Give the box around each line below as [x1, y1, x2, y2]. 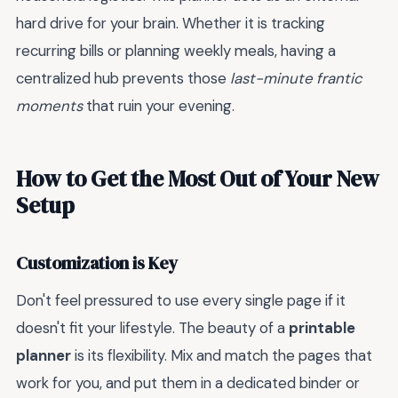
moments [16, 96, 83, 116]
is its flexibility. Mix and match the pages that [71, 345, 372, 365]
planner [16, 345, 71, 365]
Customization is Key [16, 251, 179, 276]
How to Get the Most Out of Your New [16, 163, 379, 194]
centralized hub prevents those [16, 68, 230, 89]
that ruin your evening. [83, 96, 235, 116]
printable [289, 317, 355, 338]
